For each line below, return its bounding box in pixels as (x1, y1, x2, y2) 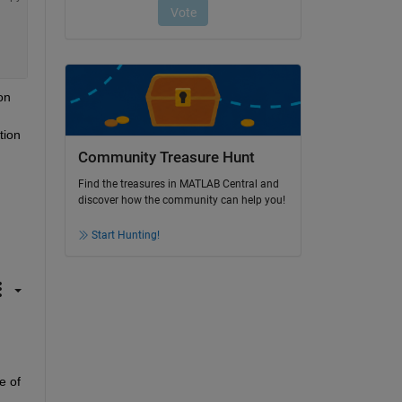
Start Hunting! (91, 229, 160, 242)
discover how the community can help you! (77, 194, 285, 207)
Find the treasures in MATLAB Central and (77, 178, 279, 191)
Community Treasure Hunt (77, 148, 255, 166)
